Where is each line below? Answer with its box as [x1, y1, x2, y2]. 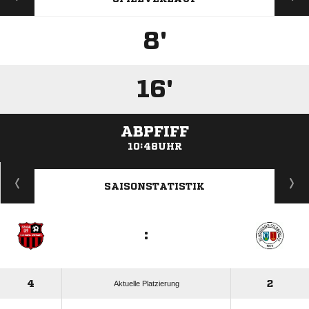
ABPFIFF [120, 124, 189, 139]
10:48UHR [127, 141, 182, 151]
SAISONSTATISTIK [104, 181, 205, 191]
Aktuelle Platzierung [113, 279, 179, 288]
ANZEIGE [139, 165, 170, 172]
